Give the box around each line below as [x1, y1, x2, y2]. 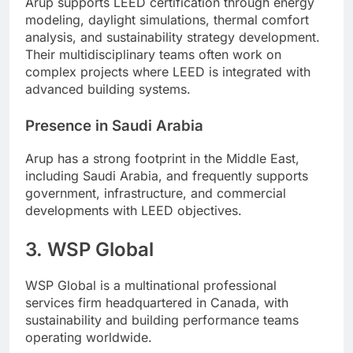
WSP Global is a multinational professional [25, 277, 277, 293]
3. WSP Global [25, 237, 154, 261]
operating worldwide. [25, 329, 152, 345]
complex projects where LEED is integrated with [25, 64, 310, 80]
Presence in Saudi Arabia [25, 117, 203, 136]
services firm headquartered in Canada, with [25, 294, 288, 310]
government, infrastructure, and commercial [25, 184, 286, 201]
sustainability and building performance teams [25, 311, 299, 328]
